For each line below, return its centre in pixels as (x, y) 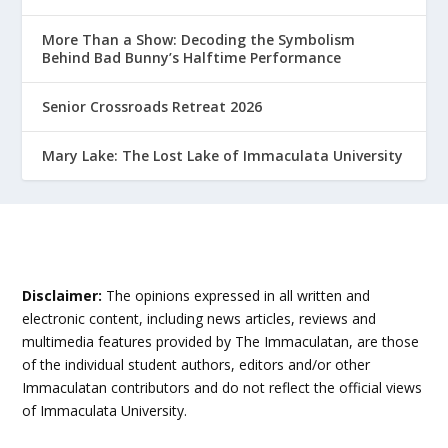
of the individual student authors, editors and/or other (196, 364)
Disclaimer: (62, 295)
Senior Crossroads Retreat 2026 (152, 106)
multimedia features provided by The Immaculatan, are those (221, 341)
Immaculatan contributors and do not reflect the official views (222, 387)
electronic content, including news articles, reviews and (199, 318)
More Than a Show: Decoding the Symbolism (199, 39)
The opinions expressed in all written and (236, 295)
